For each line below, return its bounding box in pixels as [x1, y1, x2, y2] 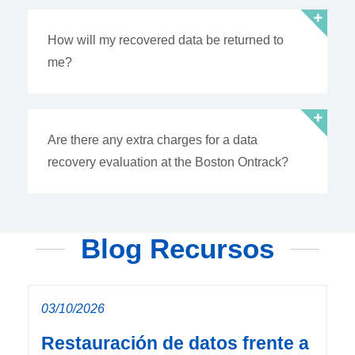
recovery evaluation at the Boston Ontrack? [48, 155, 288, 170]
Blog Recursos [81, 233, 274, 265]
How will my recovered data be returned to [48, 33, 284, 48]
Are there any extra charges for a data [48, 133, 258, 147]
